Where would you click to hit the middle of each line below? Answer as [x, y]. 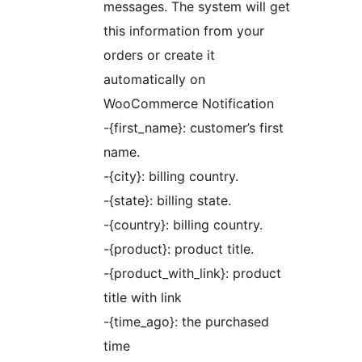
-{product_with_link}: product [192, 274]
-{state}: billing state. [167, 201]
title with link [143, 298]
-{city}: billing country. [171, 177]
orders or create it [159, 55]
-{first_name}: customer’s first [194, 128]
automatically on [154, 80]
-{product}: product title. [179, 249]
